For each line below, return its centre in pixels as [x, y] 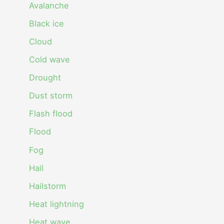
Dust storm [51, 96]
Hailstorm [48, 186]
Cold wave [50, 60]
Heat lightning [57, 204]
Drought [45, 78]
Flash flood [51, 114]
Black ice [47, 23]
